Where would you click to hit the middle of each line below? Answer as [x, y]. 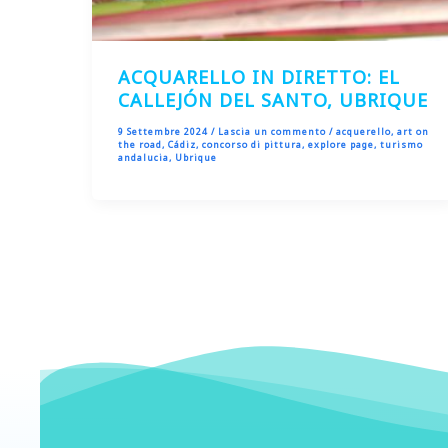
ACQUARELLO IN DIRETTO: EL [258, 77]
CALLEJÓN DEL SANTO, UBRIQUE [272, 100]
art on [412, 132]
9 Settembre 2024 [164, 132]
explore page [340, 145]
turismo [401, 145]
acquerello [363, 132]
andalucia [143, 158]
